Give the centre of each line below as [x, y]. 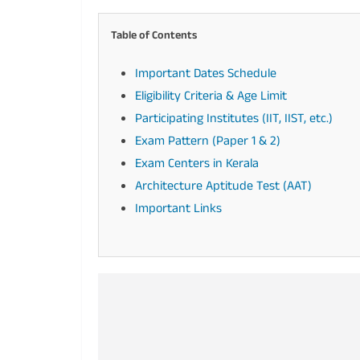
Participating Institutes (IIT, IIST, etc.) [234, 119]
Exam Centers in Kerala [197, 164]
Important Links [178, 209]
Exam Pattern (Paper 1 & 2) [208, 141]
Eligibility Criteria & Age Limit [211, 96]
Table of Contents [154, 35]
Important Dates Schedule [206, 74]
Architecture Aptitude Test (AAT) [223, 186]
